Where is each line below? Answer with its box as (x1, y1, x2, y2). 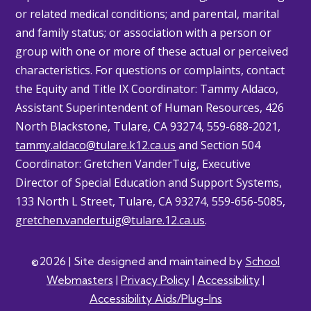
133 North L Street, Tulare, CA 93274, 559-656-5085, (15, 193, 286, 209)
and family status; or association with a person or (15, 24, 272, 40)
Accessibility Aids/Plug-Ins (89, 291, 222, 305)
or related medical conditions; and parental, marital (15, 6, 280, 22)
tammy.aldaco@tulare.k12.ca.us (15, 137, 176, 153)
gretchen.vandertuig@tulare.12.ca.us (15, 212, 205, 228)
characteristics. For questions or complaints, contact (15, 62, 285, 78)
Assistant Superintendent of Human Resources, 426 (15, 99, 285, 115)
